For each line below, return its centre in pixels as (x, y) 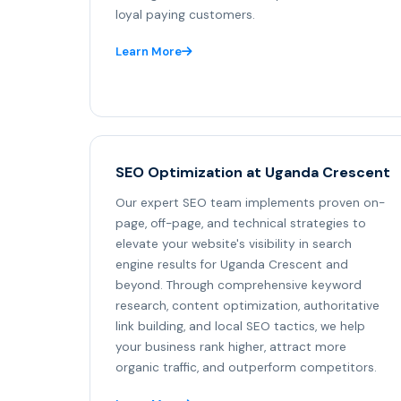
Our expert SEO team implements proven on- (250, 203)
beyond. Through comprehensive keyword (239, 286)
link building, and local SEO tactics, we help (240, 327)
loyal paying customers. (185, 15)
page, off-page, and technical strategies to (241, 224)
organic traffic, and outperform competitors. (246, 368)
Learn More (149, 51)
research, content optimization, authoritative (247, 306)
